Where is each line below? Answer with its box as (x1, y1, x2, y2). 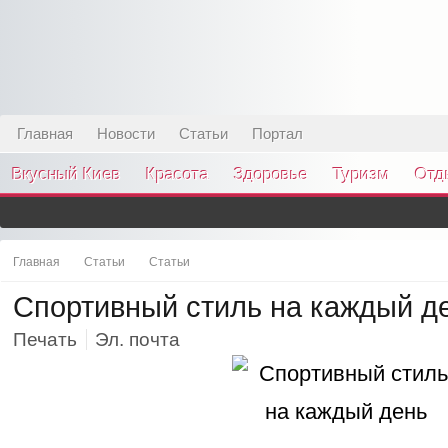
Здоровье (234, 163, 309, 185)
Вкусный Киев (12, 163, 122, 185)
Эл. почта (95, 329, 180, 350)
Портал (252, 123, 303, 143)
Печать (13, 329, 77, 350)
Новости (97, 123, 155, 143)
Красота (146, 163, 210, 185)
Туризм (333, 163, 391, 185)
